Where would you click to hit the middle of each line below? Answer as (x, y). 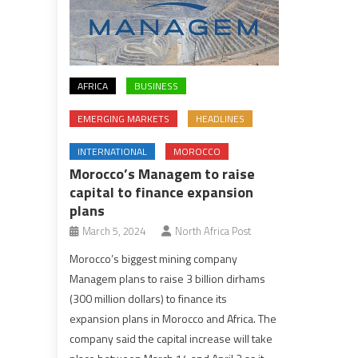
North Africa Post (213, 231)
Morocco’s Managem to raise (163, 173)
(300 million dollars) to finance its (149, 298)
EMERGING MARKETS (124, 118)
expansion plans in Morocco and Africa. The (173, 318)
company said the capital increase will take (171, 338)
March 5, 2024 (114, 231)
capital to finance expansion (162, 192)
